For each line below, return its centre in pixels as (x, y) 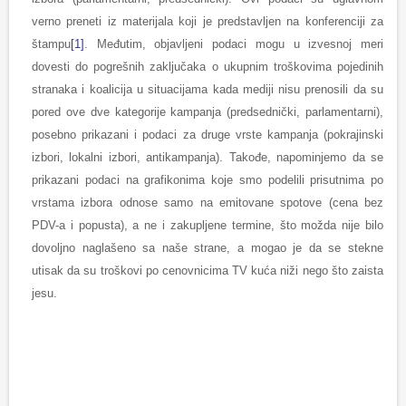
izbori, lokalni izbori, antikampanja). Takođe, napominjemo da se (208, 158)
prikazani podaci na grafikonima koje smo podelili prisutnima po (208, 180)
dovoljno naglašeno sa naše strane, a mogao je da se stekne (208, 248)
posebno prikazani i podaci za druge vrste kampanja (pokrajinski (208, 135)
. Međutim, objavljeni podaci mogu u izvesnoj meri (234, 44)
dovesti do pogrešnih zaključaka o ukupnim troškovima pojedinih (208, 67)
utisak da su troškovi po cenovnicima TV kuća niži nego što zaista (208, 271)
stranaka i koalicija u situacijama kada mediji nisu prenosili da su (208, 90)
